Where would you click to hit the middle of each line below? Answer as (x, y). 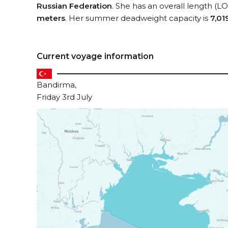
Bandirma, (56, 85)
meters (51, 18)
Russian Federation (74, 6)
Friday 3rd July (64, 97)
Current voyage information (95, 56)
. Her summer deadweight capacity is (138, 18)
